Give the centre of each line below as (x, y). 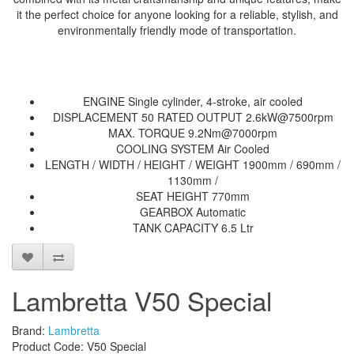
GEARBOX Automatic (193, 212)
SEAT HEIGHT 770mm (193, 196)
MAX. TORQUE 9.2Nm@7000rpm (193, 133)
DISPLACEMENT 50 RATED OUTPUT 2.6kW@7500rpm (193, 117)
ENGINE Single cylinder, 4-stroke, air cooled (193, 102)
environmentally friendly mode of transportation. (177, 30)
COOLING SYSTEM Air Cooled (193, 149)
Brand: (30, 331)
